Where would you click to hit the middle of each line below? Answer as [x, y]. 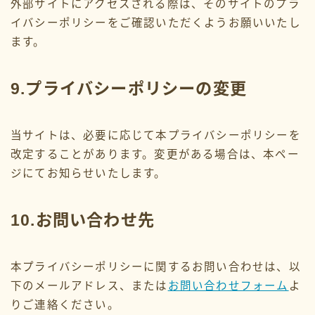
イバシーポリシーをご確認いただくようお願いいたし [156, 22]
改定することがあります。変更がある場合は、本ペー [155, 154]
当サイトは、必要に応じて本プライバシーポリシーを [156, 135]
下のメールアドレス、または [89, 285]
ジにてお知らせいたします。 [89, 173]
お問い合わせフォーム [228, 285]
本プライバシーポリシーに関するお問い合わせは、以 [156, 266]
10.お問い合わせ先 [83, 220]
